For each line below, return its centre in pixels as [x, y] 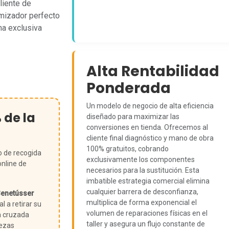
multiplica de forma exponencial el [142, 202]
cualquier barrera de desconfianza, [142, 192]
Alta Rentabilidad [153, 71]
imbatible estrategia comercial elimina [148, 181]
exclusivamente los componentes [141, 159]
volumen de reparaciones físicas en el [147, 213]
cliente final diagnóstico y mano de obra [150, 138]
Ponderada [129, 88]
